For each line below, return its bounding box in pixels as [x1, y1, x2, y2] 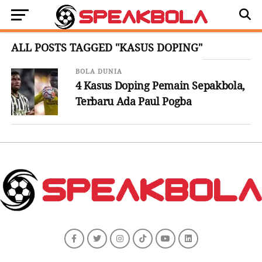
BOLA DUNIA [75, 68, 122, 75]
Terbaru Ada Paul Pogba [75, 95, 192, 108]
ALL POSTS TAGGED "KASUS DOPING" [11, 42, 202, 54]
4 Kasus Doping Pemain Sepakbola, [75, 80, 245, 92]
